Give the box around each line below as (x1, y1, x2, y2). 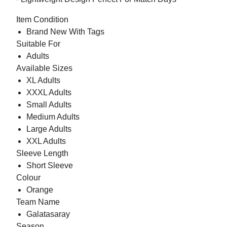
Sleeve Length (16, 149, 68, 158)
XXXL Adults (26, 88, 71, 97)
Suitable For (16, 40, 60, 49)
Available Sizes (16, 64, 72, 73)
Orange (26, 185, 53, 195)
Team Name (16, 198, 60, 207)
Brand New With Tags (26, 27, 104, 36)
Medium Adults (26, 112, 80, 122)
